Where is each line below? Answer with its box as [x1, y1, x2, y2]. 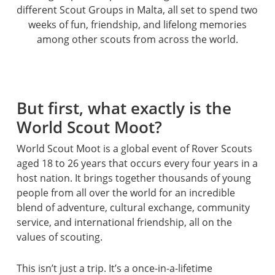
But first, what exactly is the [16, 97, 231, 118]
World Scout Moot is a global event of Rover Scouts [16, 141, 252, 155]
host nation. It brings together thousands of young [16, 171, 251, 185]
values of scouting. [16, 230, 103, 244]
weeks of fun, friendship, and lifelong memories [28, 17, 247, 31]
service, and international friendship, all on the [16, 215, 232, 229]
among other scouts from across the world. [36, 32, 238, 46]
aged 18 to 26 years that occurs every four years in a [16, 156, 258, 170]
